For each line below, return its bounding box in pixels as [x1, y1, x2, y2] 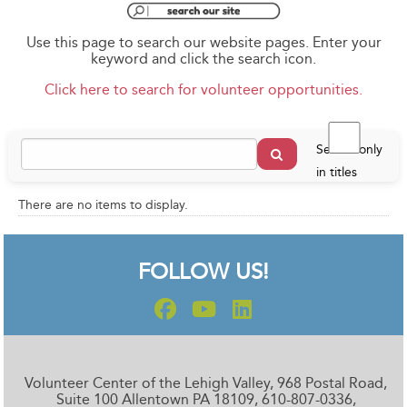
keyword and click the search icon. [91, 50, 316, 68]
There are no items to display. [18, 197, 189, 213]
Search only [315, 142, 382, 158]
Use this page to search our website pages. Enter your [25, 34, 382, 52]
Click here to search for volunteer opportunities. [45, 81, 362, 99]
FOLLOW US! [138, 259, 269, 285]
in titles [315, 164, 357, 181]
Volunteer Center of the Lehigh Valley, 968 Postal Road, [25, 374, 387, 392]
